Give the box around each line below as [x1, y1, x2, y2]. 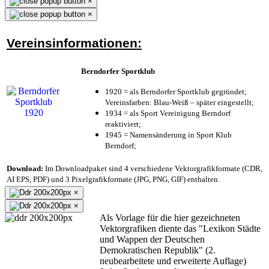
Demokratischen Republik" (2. [100, 244, 216, 255]
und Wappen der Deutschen [100, 234, 205, 244]
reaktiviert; [105, 119, 141, 128]
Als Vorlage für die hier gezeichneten [100, 212, 240, 223]
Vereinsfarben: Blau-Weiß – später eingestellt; [105, 97, 254, 107]
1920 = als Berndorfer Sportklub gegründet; [105, 86, 247, 96]
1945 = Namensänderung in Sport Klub [105, 130, 232, 139]
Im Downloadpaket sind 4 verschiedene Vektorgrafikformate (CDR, [43, 163, 262, 173]
